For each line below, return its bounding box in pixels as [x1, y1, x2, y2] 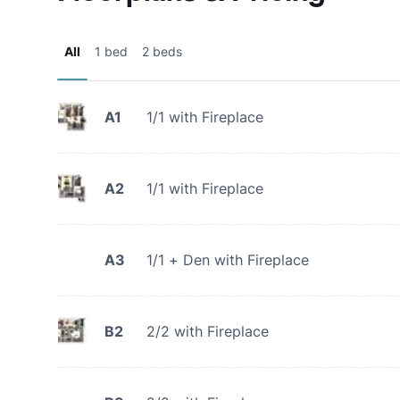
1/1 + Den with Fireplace [146, 251, 309, 269]
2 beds [142, 44, 182, 59]
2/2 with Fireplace [146, 322, 269, 340]
